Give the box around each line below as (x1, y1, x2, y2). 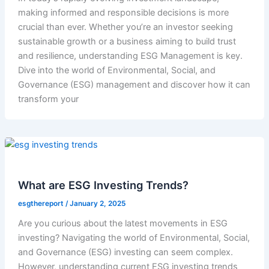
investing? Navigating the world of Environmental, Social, (17, 232, 250, 243)
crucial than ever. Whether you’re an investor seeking (17, 22, 233, 33)
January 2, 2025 (69, 199, 125, 208)
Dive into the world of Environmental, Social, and (17, 65, 216, 76)
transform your (17, 94, 79, 105)
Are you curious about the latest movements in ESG (17, 217, 228, 229)
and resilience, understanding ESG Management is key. (17, 50, 243, 62)
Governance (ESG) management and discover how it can (17, 79, 250, 91)
